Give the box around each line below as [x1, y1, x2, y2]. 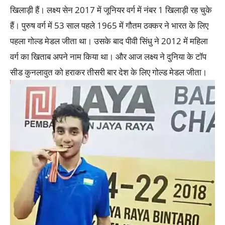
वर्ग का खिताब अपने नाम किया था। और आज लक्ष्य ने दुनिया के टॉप [10, 51, 206, 63]
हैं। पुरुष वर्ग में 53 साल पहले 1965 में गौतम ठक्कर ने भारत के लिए [10, 20, 208, 32]
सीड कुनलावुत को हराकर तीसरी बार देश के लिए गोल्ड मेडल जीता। [10, 66, 207, 78]
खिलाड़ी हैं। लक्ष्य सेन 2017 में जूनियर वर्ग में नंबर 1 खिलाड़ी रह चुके [10, 4, 212, 16]
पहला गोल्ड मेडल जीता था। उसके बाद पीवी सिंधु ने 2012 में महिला [10, 35, 208, 47]
